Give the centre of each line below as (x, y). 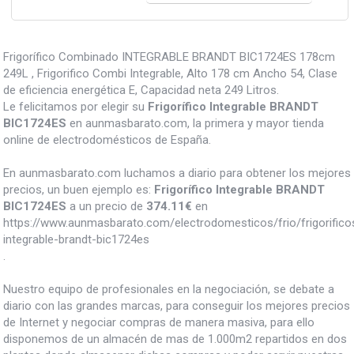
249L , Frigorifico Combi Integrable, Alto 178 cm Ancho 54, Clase (170, 74)
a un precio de (106, 207)
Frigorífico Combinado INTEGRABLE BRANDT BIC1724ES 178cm (169, 57)
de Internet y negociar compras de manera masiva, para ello (159, 323)
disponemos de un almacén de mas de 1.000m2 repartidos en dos (175, 339)
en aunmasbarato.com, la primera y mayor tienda (195, 124)
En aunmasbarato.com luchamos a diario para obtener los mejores (177, 173)
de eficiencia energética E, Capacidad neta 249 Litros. (141, 90)
